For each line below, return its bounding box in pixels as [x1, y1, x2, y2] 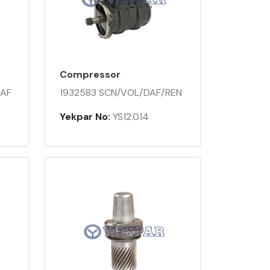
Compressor [60, 68, 121, 81]
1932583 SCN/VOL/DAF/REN [60, 86, 182, 99]
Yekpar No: [60, 110, 110, 124]
